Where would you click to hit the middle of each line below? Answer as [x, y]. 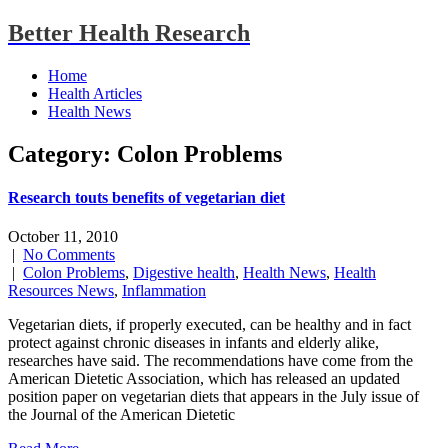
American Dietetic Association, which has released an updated [204, 379]
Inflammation [164, 291]
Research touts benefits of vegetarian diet [146, 197]
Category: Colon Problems [145, 153]
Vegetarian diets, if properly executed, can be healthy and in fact [209, 325]
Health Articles [95, 93]
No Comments [69, 255]
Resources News [61, 291]
